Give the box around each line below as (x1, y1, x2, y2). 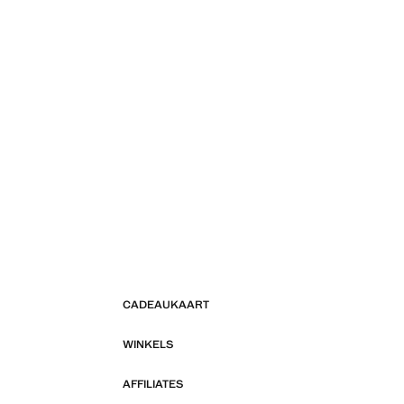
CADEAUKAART (123, 298, 209, 312)
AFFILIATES (123, 377, 183, 391)
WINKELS (123, 337, 173, 352)
